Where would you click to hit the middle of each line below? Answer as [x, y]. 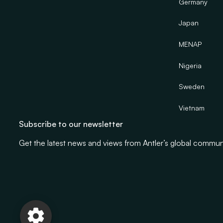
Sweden [192, 87]
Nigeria [190, 65]
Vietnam [192, 108]
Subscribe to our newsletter [71, 124]
